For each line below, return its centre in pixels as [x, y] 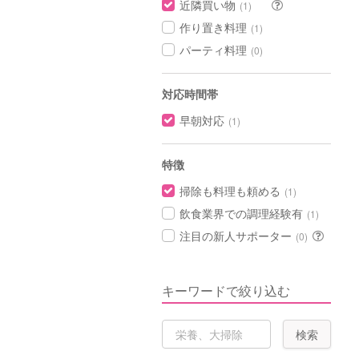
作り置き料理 [213, 27]
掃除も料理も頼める [230, 191]
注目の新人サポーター [236, 236]
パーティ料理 [213, 50]
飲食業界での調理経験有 [241, 213]
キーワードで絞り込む [226, 290]
